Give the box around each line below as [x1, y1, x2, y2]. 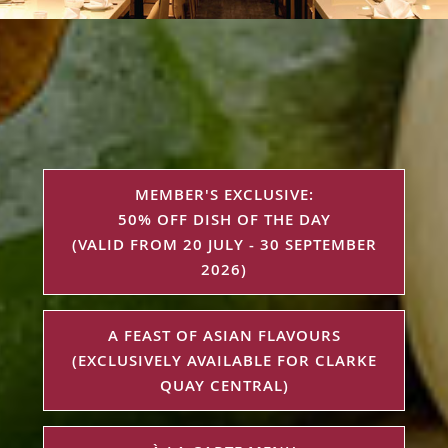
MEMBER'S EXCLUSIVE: [134, 184, 314, 205]
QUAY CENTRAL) [159, 375, 289, 396]
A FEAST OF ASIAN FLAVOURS [107, 325, 341, 346]
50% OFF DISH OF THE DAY [117, 209, 331, 230]
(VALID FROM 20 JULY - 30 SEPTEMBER [71, 234, 377, 255]
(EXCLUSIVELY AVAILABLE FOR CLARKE [71, 350, 377, 371]
